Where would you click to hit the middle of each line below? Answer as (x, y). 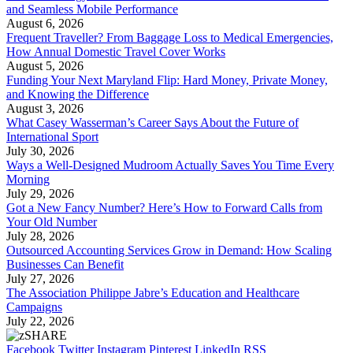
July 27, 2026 (40, 279)
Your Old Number (52, 222)
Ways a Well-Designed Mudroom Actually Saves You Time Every (170, 165)
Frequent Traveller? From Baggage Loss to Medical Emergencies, (170, 38)
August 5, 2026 (45, 66)
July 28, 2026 (40, 236)
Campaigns (34, 307)
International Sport (52, 137)
